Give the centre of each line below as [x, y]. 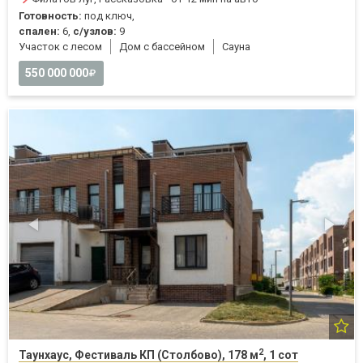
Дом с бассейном [162, 46]
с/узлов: [95, 31]
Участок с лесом [60, 46]
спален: [39, 31]
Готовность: [50, 15]
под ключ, [108, 15]
